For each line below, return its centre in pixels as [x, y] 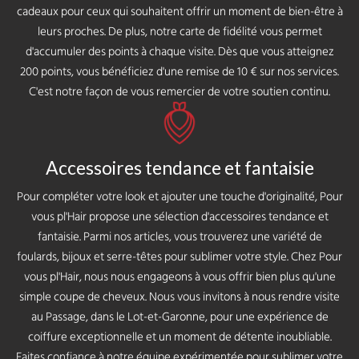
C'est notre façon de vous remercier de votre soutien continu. [179, 92]
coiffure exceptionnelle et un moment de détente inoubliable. [179, 337]
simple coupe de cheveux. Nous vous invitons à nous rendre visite [179, 297]
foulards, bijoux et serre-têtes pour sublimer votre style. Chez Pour [179, 257]
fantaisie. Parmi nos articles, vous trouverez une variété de [179, 237]
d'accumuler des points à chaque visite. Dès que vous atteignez [179, 52]
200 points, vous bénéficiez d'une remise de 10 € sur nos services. [179, 72]
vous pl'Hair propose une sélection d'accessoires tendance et [179, 217]
